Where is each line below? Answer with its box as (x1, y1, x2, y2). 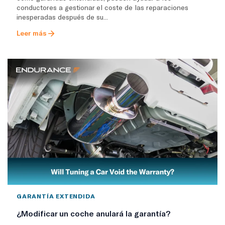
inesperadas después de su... (17, 12, 108, 21)
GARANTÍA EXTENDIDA (17, 192, 96, 199)
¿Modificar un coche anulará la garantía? (17, 208, 170, 218)
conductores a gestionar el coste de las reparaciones (17, 3, 188, 12)
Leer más (17, 28, 47, 37)
